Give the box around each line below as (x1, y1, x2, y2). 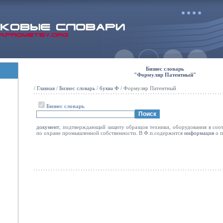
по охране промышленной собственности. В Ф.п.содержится (36, 130, 184, 136)
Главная (37, 85, 55, 91)
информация (184, 130, 214, 136)
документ (36, 124, 59, 130)
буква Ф (100, 85, 119, 91)
